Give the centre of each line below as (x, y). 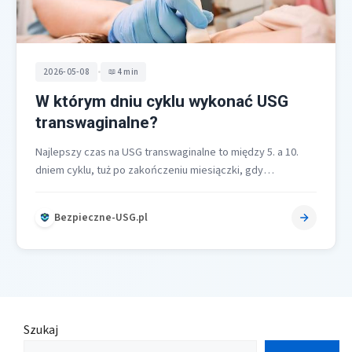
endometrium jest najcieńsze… (110, 188)
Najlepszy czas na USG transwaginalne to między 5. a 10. (167, 152)
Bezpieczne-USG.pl (101, 218)
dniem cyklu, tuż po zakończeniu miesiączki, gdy (149, 170)
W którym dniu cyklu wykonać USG (162, 101)
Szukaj (41, 330)
